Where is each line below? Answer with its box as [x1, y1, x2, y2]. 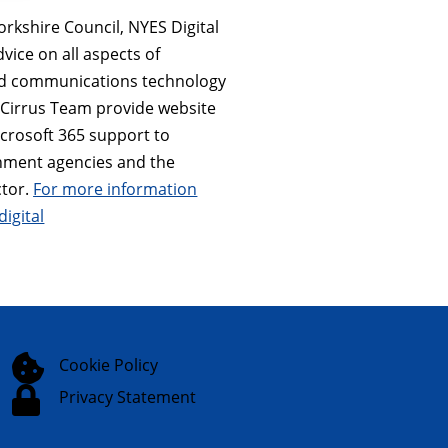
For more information [33, 177, 198, 200]
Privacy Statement [59, 385, 197, 408]
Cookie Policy [59, 353, 159, 376]
